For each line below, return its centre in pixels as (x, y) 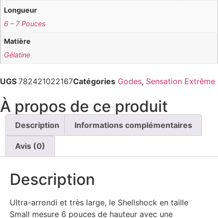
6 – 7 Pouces (25, 23)
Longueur (21, 10)
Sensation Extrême (181, 82)
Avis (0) (30, 146)
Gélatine (17, 55)
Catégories (94, 82)
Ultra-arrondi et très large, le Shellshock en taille (99, 203)
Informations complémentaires (133, 125)
